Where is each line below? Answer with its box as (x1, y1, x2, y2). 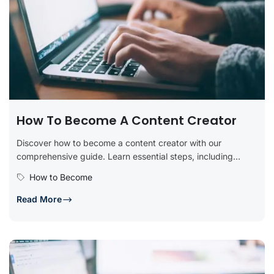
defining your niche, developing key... (17, 164, 166, 175)
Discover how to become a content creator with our (17, 137, 221, 148)
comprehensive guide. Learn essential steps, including (17, 150, 233, 161)
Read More (17, 193, 62, 204)
